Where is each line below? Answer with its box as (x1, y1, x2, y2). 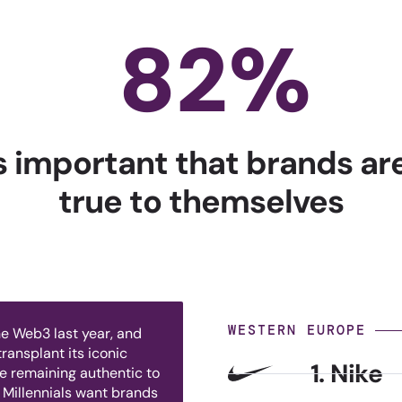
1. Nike (310, 356, 382, 390)
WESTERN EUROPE (228, 321, 366, 340)
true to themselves (58, 180, 344, 223)
